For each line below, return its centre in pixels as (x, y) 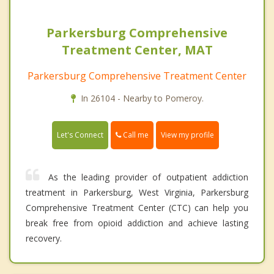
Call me (135, 135)
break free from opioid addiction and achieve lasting (137, 223)
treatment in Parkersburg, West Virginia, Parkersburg (137, 193)
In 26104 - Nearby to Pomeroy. (142, 98)
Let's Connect (80, 135)
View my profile (187, 135)
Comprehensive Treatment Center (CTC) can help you (137, 208)
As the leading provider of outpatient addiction (148, 177)
